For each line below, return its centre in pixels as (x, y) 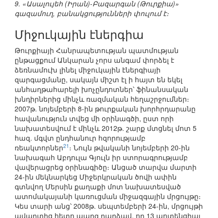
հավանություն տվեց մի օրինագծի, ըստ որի (94, 118)
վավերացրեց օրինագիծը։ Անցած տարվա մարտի (106, 167)
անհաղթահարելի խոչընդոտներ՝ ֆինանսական (101, 89)
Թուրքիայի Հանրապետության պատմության (97, 50)
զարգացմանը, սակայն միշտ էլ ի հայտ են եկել (99, 80)
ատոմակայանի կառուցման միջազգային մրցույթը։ (108, 196)
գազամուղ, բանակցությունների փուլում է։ (92, 13)
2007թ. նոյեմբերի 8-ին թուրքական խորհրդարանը (105, 109)
